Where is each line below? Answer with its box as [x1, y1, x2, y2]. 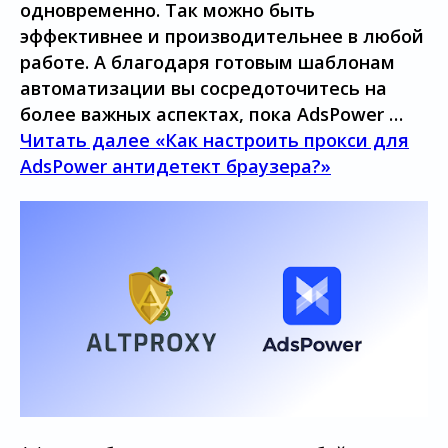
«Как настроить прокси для [150, 128, 409, 152]
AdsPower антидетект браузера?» [20, 154, 331, 178]
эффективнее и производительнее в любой [20, 24, 424, 48]
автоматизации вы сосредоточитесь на [20, 76, 387, 100]
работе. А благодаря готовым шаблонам [20, 50, 395, 74]
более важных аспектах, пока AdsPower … [20, 102, 403, 126]
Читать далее [20, 128, 150, 152]
